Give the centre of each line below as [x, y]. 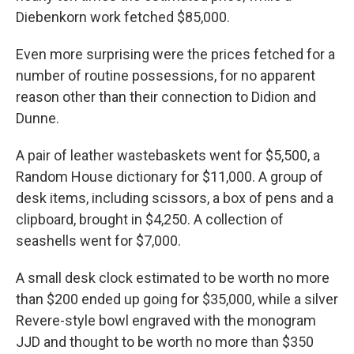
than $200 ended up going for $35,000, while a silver [177, 299]
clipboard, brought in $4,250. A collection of [150, 219]
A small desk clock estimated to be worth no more [173, 278]
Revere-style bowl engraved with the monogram [166, 320]
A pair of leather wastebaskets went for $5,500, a [168, 155]
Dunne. [38, 118]
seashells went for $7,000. [98, 241]
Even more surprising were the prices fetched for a [175, 54]
